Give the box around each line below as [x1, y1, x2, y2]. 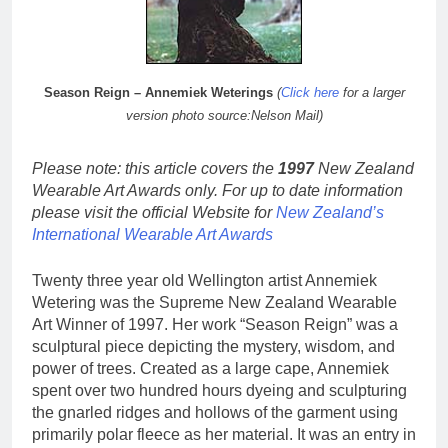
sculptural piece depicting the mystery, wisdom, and [32, 338, 395, 356]
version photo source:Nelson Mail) [125, 108, 323, 124]
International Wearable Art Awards [32, 226, 273, 244]
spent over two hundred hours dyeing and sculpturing [32, 382, 407, 400]
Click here [280, 85, 339, 101]
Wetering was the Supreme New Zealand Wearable [32, 294, 397, 312]
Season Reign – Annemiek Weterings [43, 85, 273, 101]
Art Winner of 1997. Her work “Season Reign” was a [32, 316, 398, 334]
